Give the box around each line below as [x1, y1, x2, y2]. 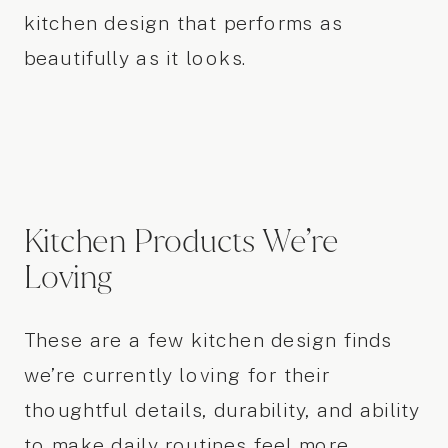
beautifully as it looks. [23, 48, 248, 71]
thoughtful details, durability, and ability [23, 399, 421, 422]
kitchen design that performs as [23, 13, 343, 36]
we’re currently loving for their [23, 364, 330, 387]
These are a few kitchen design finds [23, 329, 393, 352]
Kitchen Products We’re [23, 220, 339, 263]
